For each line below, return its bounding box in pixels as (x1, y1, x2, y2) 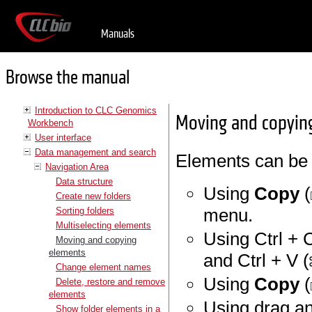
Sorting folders (56, 205, 114, 216)
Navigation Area (45, 161, 109, 172)
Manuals (101, 26, 134, 41)
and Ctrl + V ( (203, 250, 310, 272)
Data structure (56, 175, 113, 187)
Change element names (56, 261, 151, 272)
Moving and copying (56, 234, 136, 245)
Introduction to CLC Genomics (35, 104, 157, 116)
